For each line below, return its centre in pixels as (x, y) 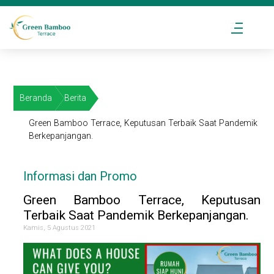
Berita (76, 98)
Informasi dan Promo (80, 176)
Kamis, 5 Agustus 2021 (60, 228)
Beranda (36, 98)
